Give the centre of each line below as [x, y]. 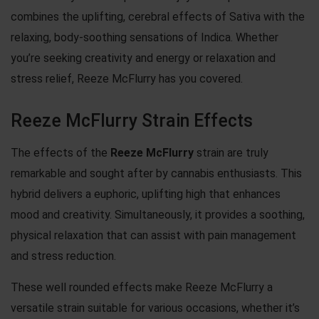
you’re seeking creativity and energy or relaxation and [143, 58]
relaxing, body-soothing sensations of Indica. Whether [145, 37]
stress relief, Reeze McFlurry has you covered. [127, 78]
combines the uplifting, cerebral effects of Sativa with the [158, 16]
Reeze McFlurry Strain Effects [132, 120]
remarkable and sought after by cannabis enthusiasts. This [156, 173]
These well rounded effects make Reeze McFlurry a [142, 287]
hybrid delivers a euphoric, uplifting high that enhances [146, 194]
